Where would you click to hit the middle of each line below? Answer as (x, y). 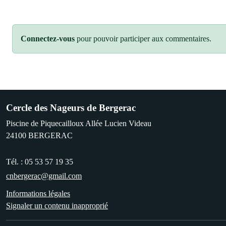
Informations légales (38, 193)
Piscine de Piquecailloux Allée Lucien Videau (79, 123)
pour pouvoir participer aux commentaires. (143, 38)
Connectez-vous (48, 38)
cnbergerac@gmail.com (44, 176)
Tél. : (15, 161)
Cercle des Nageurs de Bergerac (71, 107)
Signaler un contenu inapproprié (57, 205)
